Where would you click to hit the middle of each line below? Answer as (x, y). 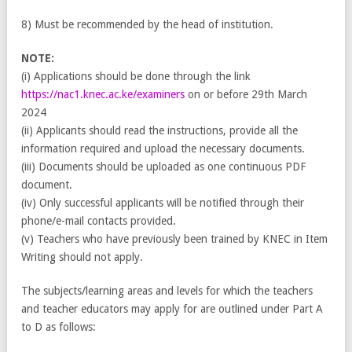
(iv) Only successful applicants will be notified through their (163, 202)
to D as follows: (59, 326)
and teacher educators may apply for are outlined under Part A (172, 308)
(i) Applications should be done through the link (136, 76)
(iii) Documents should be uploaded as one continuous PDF (163, 166)
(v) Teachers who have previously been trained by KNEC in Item (174, 238)
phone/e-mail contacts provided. (99, 220)
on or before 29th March (246, 94)
